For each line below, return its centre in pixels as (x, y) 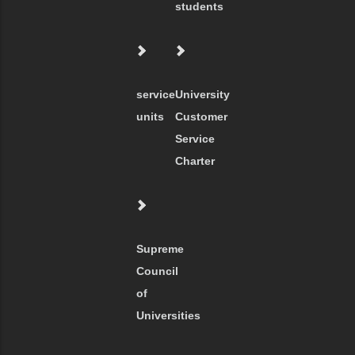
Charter (195, 161)
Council (157, 271)
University (202, 95)
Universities (168, 316)
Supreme (160, 249)
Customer (201, 117)
